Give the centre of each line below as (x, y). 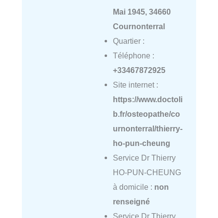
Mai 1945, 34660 (142, 12)
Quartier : (128, 41)
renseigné (131, 202)
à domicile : (133, 187)
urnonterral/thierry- (147, 129)
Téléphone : (133, 56)
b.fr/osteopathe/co (146, 114)
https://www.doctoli (147, 100)
